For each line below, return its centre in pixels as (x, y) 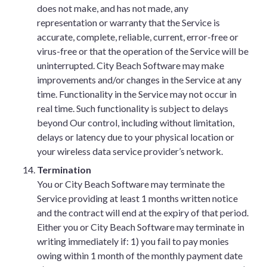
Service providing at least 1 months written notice (137, 198)
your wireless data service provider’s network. (130, 151)
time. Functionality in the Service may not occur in (137, 94)
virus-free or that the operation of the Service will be (143, 51)
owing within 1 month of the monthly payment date (140, 255)
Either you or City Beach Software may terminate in (141, 227)
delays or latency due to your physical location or (136, 137)
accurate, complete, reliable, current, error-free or (138, 37)
